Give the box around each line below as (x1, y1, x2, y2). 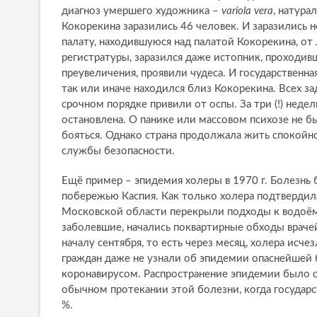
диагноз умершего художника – (62, 6, 221, 17)
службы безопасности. (62, 146, 175, 157)
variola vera (221, 6, 273, 17)
